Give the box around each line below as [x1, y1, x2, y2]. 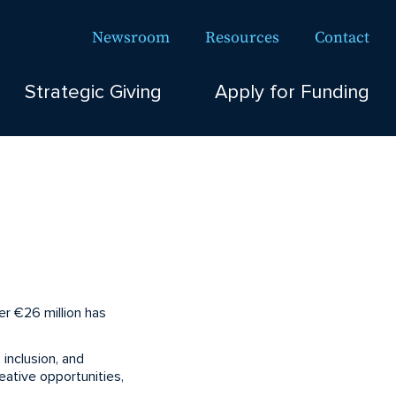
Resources [205, 27, 279, 48]
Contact [315, 27, 369, 48]
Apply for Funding [215, 80, 369, 104]
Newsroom [92, 27, 170, 48]
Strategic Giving [25, 80, 162, 104]
